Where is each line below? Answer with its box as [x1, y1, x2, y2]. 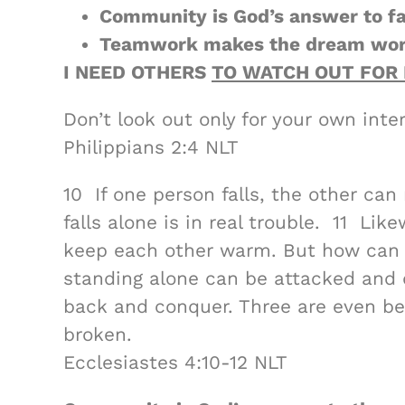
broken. [63, 323, 132, 345]
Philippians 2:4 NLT [63, 136, 239, 158]
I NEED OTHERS [63, 61, 212, 84]
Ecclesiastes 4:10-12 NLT [63, 351, 287, 373]
